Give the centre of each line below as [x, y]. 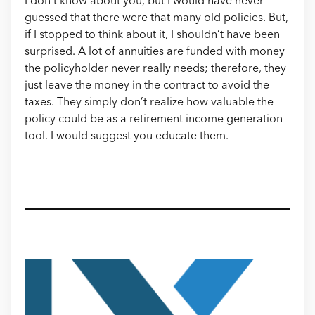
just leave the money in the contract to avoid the [147, 86]
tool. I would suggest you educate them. [127, 136]
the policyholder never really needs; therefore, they [155, 69]
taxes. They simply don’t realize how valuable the [149, 103]
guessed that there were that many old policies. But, [156, 18]
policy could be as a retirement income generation [154, 120]
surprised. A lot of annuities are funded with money [155, 52]
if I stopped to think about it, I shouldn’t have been [152, 35]
